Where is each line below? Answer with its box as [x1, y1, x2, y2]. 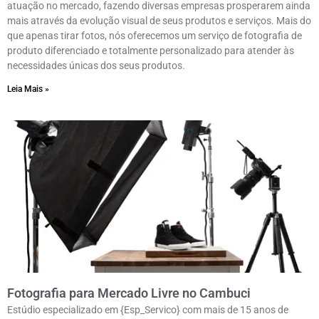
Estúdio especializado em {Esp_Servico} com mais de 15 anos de [7, 304, 288, 316]
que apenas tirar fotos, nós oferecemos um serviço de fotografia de [7, 30, 302, 42]
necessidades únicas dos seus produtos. [7, 60, 185, 72]
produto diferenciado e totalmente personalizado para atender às [7, 45, 294, 57]
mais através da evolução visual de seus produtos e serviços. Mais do [7, 15, 311, 27]
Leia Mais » [7, 84, 49, 95]
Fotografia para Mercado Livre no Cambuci [7, 286, 251, 301]
